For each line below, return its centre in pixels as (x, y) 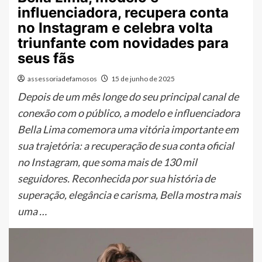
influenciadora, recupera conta (123, 12)
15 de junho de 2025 (143, 78)
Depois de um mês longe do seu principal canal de (128, 96)
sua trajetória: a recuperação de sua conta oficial (126, 145)
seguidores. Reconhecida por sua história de (116, 178)
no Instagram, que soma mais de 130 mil (107, 162)
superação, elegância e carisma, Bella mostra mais (129, 194)
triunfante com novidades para (123, 43)
